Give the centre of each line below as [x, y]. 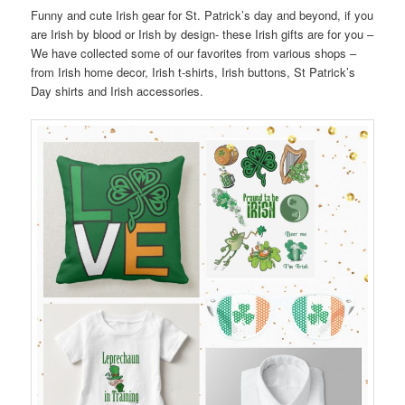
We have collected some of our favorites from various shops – [194, 53]
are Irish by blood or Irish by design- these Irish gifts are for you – [202, 34]
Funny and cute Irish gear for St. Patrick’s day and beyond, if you [202, 15]
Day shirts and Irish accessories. [118, 91]
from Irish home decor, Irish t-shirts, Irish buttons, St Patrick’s [193, 72]
